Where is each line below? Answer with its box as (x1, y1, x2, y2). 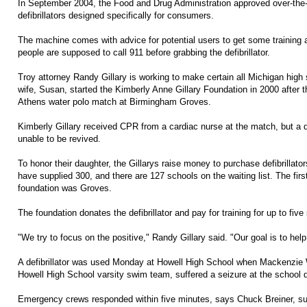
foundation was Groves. (18, 182, 112, 193)
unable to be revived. (18, 133, 101, 144)
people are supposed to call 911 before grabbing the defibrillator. (18, 47, 270, 58)
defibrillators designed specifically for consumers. (18, 10, 214, 21)
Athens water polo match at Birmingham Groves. (18, 96, 211, 107)
